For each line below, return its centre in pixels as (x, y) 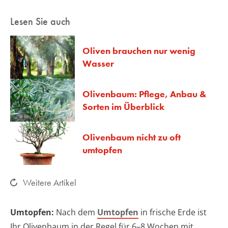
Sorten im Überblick (123, 106)
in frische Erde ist (173, 212)
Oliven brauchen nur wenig (139, 51)
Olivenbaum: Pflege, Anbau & (144, 94)
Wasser (98, 64)
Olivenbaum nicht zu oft (132, 137)
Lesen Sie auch (40, 21)
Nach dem (76, 212)
